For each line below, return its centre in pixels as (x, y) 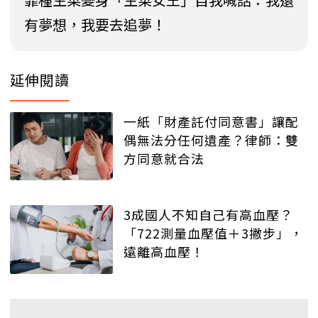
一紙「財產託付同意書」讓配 (211, 121)
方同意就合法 (164, 158)
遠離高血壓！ (164, 252)
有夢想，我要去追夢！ (95, 24)
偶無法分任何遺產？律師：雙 (211, 139)
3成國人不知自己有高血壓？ (208, 215)
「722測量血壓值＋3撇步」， (213, 233)
